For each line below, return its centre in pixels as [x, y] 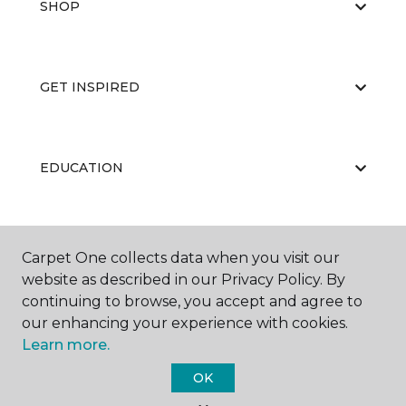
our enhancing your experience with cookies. [185, 323]
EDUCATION [82, 168]
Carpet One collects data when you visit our [181, 258]
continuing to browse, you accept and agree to [192, 301]
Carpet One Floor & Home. [227, 392]
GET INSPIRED [90, 87]
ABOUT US [75, 248]
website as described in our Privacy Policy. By [184, 280]
